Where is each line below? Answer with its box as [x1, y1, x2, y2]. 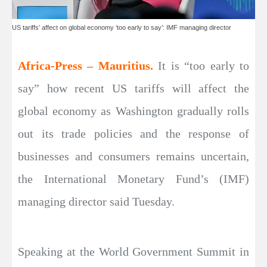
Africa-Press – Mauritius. [18, 59, 159, 73]
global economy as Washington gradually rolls [18, 104, 249, 118]
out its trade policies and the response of [18, 127, 249, 141]
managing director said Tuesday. [18, 195, 175, 209]
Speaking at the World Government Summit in [18, 245, 249, 259]
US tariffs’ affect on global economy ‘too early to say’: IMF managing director [12, 24, 231, 32]
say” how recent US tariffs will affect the [18, 82, 249, 95]
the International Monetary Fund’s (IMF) [18, 172, 249, 186]
